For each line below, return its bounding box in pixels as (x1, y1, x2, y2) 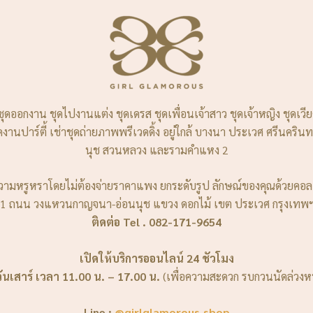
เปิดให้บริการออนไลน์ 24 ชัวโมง (79, 250, 234, 265)
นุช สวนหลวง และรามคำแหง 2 (85, 142, 228, 157)
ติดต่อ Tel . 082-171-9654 (92, 214, 221, 230)
